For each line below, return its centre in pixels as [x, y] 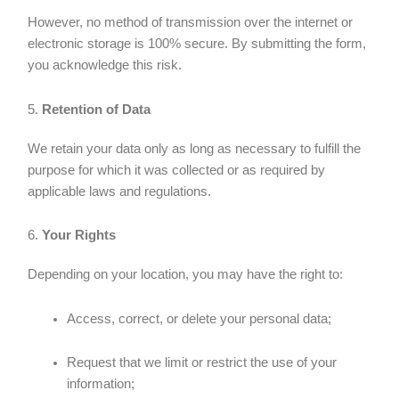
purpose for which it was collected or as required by [177, 170]
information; [101, 384]
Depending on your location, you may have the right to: [186, 275]
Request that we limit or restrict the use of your [202, 363]
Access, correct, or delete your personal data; [199, 318]
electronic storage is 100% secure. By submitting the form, [197, 44]
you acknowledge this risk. [105, 65]
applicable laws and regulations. [120, 191]
